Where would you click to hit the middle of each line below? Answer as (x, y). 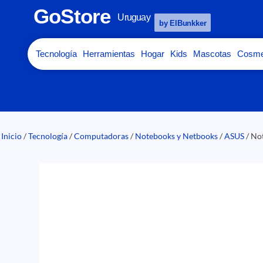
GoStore (72, 16)
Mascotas (212, 54)
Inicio (11, 136)
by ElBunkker (183, 23)
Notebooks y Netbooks (176, 136)
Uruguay (134, 17)
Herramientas (109, 54)
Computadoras (101, 136)
